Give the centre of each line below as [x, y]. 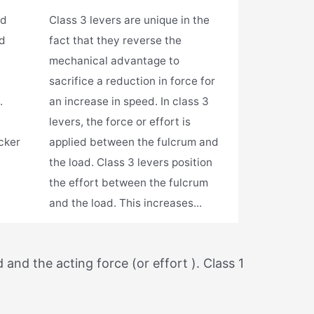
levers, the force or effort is [120, 122]
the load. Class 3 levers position [131, 163]
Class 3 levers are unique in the [129, 20]
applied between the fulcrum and [134, 142]
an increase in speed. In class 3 [129, 102]
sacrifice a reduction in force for [132, 81]
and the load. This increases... [125, 203]
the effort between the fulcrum [129, 183]
